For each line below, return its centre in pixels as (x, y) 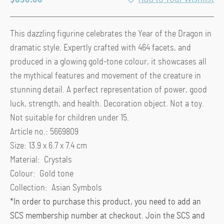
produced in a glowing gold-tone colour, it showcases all (108, 62)
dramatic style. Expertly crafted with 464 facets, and (100, 48)
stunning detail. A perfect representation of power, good (108, 90)
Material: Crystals (41, 160)
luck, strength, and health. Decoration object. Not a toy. (107, 104)
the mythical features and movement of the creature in (105, 76)
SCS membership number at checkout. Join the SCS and (107, 216)
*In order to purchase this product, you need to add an (105, 202)
